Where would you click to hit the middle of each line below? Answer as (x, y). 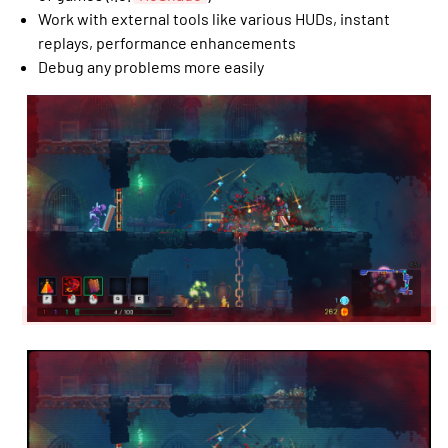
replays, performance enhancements (167, 42)
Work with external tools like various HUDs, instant (214, 18)
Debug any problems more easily (151, 66)
